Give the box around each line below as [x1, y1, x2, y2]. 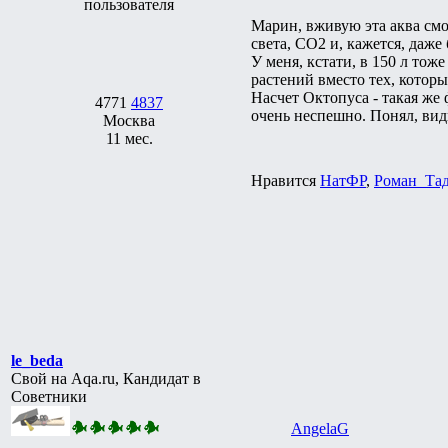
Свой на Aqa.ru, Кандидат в [11, 369, 201, 387]
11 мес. [105, 129, 153, 147]
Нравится [251, 171, 320, 189]
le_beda [11, 351, 63, 369]
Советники [11, 387, 87, 405]
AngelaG [291, 419, 349, 437]
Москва [103, 111, 155, 129]
